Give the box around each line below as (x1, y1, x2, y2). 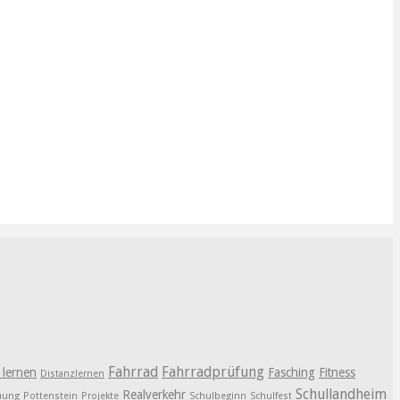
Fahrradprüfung (162, 363, 264, 380)
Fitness (319, 364, 355, 379)
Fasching (268, 364, 315, 379)
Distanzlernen (40, 367, 104, 379)
